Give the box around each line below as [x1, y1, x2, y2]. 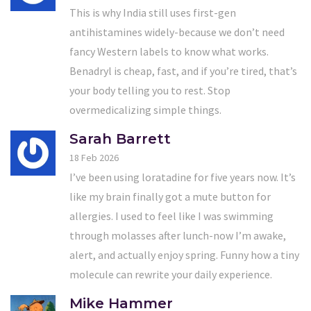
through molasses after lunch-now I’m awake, [69, 228, 286, 243]
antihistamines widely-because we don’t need [69, 25, 285, 40]
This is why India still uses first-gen [69, 6, 236, 20]
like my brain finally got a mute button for [69, 190, 271, 204]
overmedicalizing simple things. [69, 103, 221, 117]
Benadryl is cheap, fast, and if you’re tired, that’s [69, 64, 297, 78]
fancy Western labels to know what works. [69, 44, 269, 59]
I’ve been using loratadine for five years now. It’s [69, 170, 296, 185]
